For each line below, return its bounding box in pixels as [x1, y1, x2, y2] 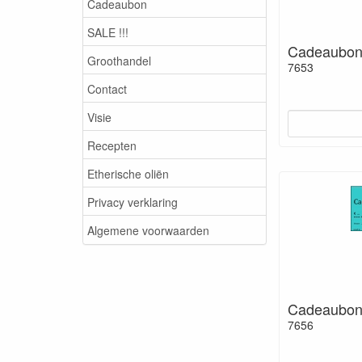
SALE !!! [87, 23, 128, 40]
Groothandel [87, 52, 151, 69]
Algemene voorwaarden [87, 221, 209, 238]
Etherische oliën [87, 165, 169, 182]
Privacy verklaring [87, 193, 178, 210]
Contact [87, 80, 127, 97]
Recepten [87, 137, 137, 154]
